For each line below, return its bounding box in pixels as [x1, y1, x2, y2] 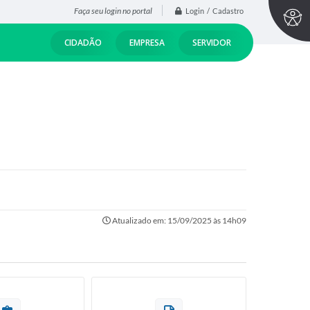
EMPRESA [129, 36, 165, 48]
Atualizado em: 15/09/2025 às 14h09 [111, 215, 246, 226]
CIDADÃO [64, 36, 102, 48]
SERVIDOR [192, 36, 231, 48]
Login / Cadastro [185, 6, 244, 16]
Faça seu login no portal [74, 6, 152, 17]
